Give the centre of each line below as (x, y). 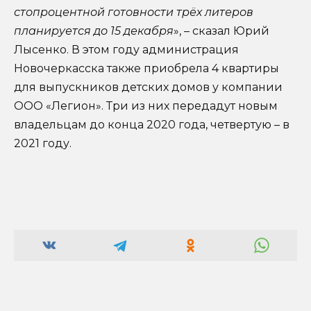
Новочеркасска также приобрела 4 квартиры (146, 68)
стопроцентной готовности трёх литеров (134, 12)
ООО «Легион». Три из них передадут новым (146, 106)
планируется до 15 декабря (94, 31)
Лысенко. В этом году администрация (126, 49)
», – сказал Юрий (221, 31)
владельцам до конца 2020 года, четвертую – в (152, 124)
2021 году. (43, 143)
